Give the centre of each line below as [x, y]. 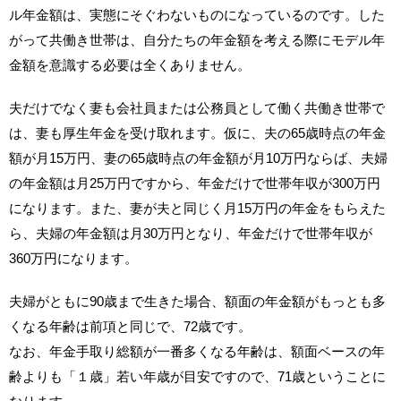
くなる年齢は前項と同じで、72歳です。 [130, 326]
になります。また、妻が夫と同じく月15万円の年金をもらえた [197, 208]
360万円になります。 [73, 258]
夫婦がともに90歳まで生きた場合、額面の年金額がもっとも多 [197, 301]
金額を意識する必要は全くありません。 [130, 64]
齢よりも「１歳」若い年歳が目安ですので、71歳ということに [197, 376]
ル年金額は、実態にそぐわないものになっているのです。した [197, 14]
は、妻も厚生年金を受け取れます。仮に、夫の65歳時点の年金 [197, 132]
